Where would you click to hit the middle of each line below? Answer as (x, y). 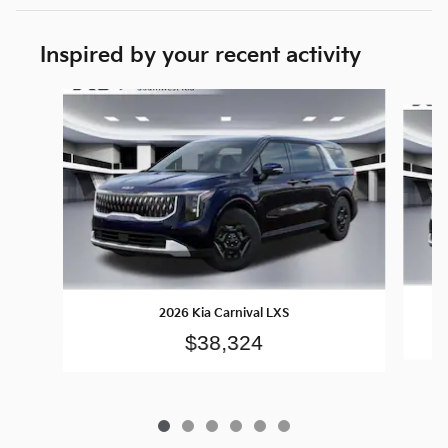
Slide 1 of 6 (50, 97)
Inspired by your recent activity (200, 55)
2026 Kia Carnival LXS (223, 313)
